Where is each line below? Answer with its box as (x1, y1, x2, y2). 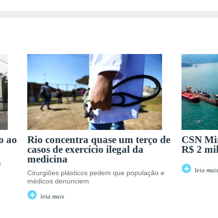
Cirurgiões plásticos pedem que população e (27, 169, 164, 177)
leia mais (40, 193, 64, 200)
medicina (27, 153, 68, 165)
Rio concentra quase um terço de (27, 134, 170, 145)
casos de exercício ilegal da (27, 144, 144, 155)
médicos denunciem (27, 177, 89, 185)
